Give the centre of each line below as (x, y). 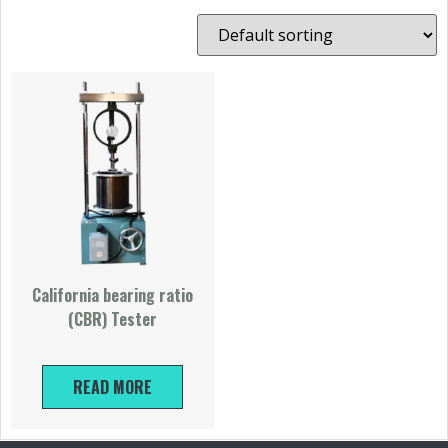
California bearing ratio (112, 295)
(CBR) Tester (112, 319)
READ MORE (112, 387)
